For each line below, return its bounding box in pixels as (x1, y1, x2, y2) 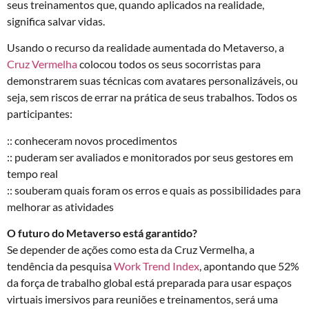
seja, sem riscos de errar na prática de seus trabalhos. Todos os (7, 90, 297, 104)
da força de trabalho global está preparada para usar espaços (7, 276, 292, 290)
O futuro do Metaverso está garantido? (7, 226, 197, 240)
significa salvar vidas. (7, 14, 105, 28)
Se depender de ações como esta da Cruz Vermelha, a (7, 243, 255, 257)
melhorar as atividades (7, 199, 114, 213)
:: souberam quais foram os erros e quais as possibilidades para (7, 183, 301, 197)
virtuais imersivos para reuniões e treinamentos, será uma (7, 292, 278, 306)
